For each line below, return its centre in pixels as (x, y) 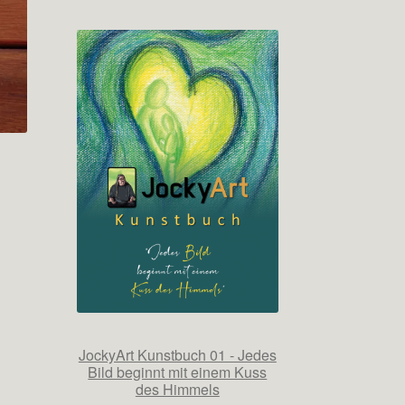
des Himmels (177, 390)
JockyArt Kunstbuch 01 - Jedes (177, 355)
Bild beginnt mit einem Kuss (178, 372)
